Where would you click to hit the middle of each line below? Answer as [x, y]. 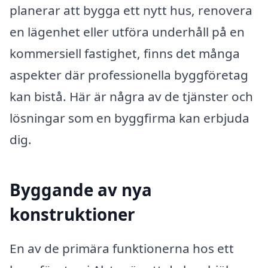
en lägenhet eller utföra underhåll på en [127, 31]
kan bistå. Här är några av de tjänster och [131, 96]
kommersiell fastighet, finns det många [125, 53]
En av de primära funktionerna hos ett [122, 249]
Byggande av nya [81, 189]
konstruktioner [72, 214]
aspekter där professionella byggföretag [129, 74]
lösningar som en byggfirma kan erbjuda [130, 118]
